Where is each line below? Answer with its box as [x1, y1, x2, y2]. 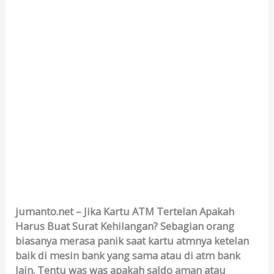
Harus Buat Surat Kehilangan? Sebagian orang [15, 219, 235, 234]
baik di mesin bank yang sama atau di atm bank [15, 248, 241, 263]
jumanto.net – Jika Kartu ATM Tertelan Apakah [15, 204, 235, 219]
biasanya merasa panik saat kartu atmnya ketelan [15, 234, 250, 248]
